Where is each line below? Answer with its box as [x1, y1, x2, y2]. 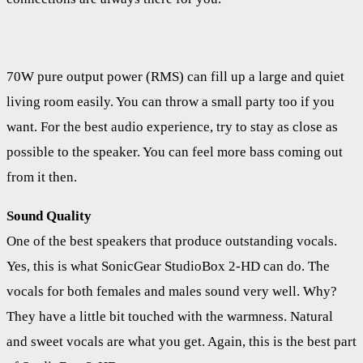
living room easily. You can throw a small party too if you [6, 93, 335, 109]
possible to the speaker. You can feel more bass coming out [6, 143, 343, 160]
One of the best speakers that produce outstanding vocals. [6, 233, 337, 249]
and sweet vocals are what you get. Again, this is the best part [6, 333, 357, 349]
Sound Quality [6, 207, 92, 224]
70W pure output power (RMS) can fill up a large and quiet [6, 68, 344, 84]
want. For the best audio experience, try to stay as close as [6, 118, 338, 135]
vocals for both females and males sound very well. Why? [6, 283, 337, 299]
